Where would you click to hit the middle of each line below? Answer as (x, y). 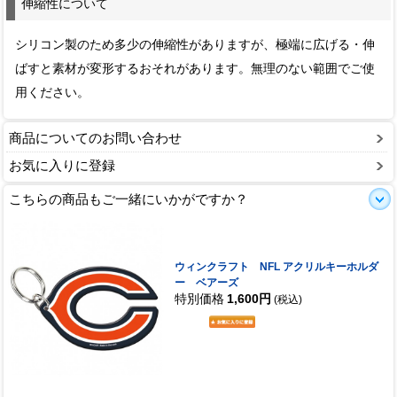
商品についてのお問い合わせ (95, 138)
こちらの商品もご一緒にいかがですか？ (128, 199)
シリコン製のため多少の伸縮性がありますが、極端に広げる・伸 (195, 44)
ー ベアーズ (206, 283)
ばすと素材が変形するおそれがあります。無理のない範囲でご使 (195, 68)
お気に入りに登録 (62, 166)
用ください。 (53, 92)
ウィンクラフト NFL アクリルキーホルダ (276, 267)
